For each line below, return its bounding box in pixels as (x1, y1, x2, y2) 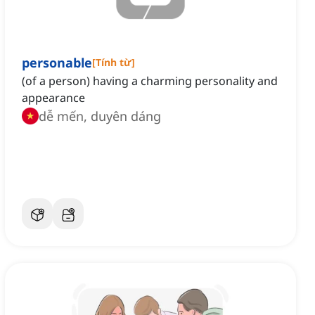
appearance (22, 90, 85, 106)
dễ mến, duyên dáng (39, 108, 161, 125)
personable (22, 54, 92, 72)
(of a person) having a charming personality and (22, 73, 278, 89)
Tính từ (96, 56, 131, 70)
